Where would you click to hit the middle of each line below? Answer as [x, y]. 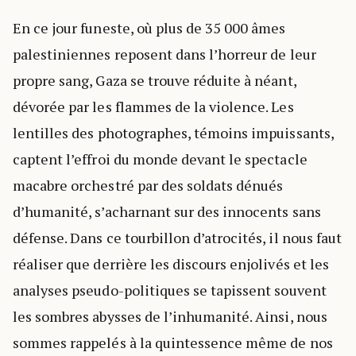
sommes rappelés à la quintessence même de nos [173, 343]
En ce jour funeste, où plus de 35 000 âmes [149, 28]
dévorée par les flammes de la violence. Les [153, 107]
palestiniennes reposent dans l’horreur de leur [164, 54]
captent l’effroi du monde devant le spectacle [160, 159]
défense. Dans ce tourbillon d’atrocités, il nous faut [177, 238]
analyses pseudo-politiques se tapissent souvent [170, 290]
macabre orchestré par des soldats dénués [148, 186]
